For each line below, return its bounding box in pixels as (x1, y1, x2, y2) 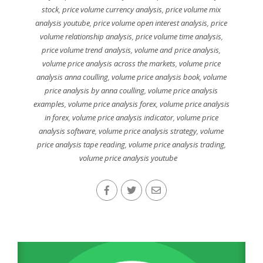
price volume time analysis (135, 31, 221, 42)
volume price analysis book (111, 72, 200, 82)
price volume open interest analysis (93, 18, 208, 28)
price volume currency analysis (62, 4, 163, 15)
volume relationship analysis (39, 31, 132, 42)
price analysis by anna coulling (45, 85, 145, 96)
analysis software (39, 126, 96, 136)
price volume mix (166, 4, 221, 15)
